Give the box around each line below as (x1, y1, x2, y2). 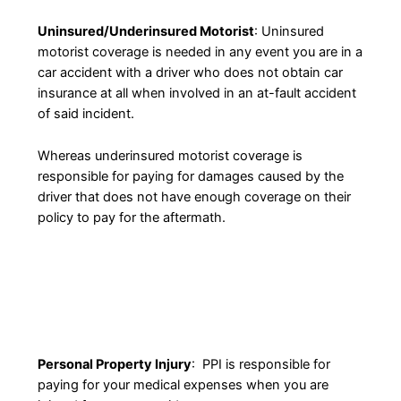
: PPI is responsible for (191, 356, 330, 373)
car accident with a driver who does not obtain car (37, 64, 343, 81)
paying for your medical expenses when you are (37, 377, 328, 394)
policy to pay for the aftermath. (37, 209, 229, 226)
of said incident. (37, 106, 134, 123)
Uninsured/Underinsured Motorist (37, 23, 254, 40)
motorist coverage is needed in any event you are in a (37, 44, 363, 61)
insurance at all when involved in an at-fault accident (37, 85, 356, 102)
